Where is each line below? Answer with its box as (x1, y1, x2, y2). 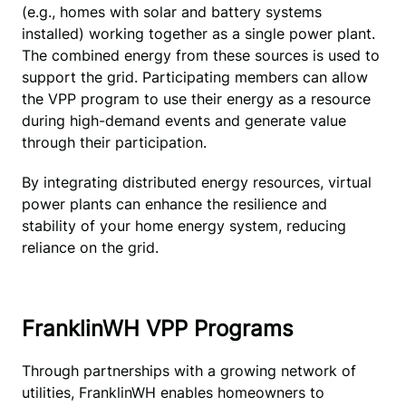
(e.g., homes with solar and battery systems (21, 3, 322, 22)
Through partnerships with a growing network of (21, 362, 356, 381)
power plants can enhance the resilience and (21, 195, 327, 214)
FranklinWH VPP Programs (21, 315, 294, 343)
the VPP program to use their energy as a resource (21, 90, 371, 109)
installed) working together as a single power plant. (21, 24, 375, 43)
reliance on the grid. (21, 238, 159, 257)
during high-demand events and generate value (21, 111, 346, 130)
